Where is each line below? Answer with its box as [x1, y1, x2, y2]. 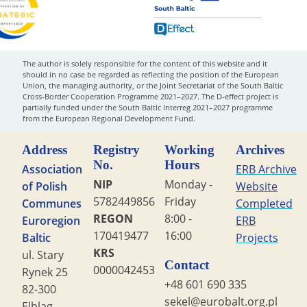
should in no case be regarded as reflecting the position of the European [22, 69, 279, 79]
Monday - [164, 176, 212, 192]
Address [22, 143, 67, 158]
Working [164, 143, 214, 158]
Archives [236, 143, 284, 158]
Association [22, 161, 82, 177]
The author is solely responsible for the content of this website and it [22, 58, 267, 69]
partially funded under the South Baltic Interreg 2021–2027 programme [22, 101, 273, 112]
